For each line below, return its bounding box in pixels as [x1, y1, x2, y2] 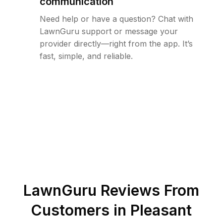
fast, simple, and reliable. [40, 51, 133, 61]
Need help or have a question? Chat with [40, 14, 193, 24]
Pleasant [130, 201, 192, 220]
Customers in [30, 201, 130, 220]
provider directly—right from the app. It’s [40, 39, 193, 49]
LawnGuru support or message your [40, 26, 178, 37]
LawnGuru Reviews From [23, 181, 199, 200]
